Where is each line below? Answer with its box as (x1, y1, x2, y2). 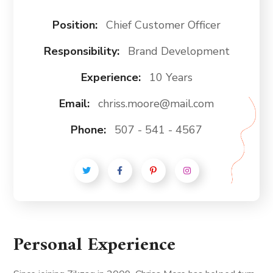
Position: (52, 17, 101, 32)
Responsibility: (43, 43, 122, 58)
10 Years (149, 69, 193, 85)
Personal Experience (13, 229, 176, 261)
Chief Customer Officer (106, 17, 221, 32)
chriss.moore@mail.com (98, 96, 214, 111)
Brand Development (127, 43, 230, 58)
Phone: (71, 122, 109, 137)
